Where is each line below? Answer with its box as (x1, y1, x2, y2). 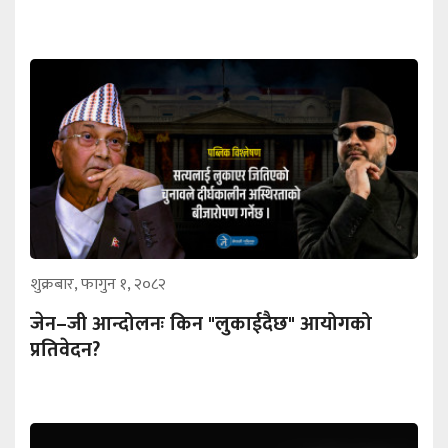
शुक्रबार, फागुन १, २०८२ (30, 271, 166, 299)
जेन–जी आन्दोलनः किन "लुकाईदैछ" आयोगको (30, 307, 372, 342)
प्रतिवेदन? (30, 333, 100, 368)
